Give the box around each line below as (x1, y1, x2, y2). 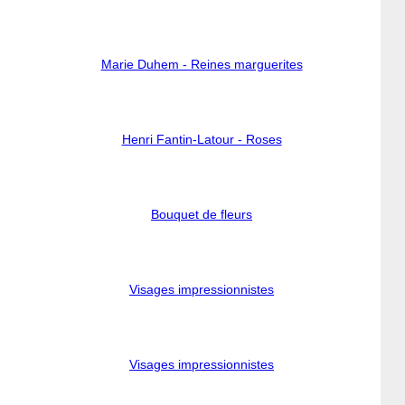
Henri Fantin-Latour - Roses (121, 132, 282, 146)
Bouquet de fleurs (151, 207, 252, 221)
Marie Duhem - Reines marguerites (100, 57, 303, 71)
